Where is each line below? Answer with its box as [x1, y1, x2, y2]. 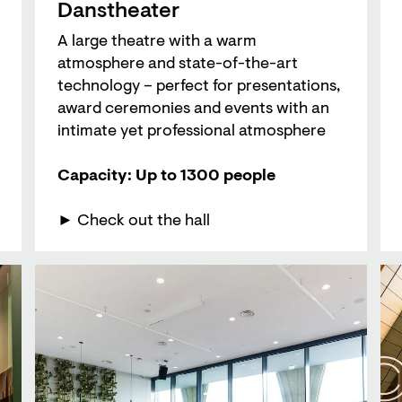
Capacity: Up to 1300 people [57, 169, 275, 186]
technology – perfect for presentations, [57, 79, 340, 96]
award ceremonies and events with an [57, 101, 329, 118]
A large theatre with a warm [57, 34, 257, 51]
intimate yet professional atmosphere [57, 124, 326, 141]
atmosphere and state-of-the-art [57, 57, 298, 74]
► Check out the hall [57, 214, 210, 231]
